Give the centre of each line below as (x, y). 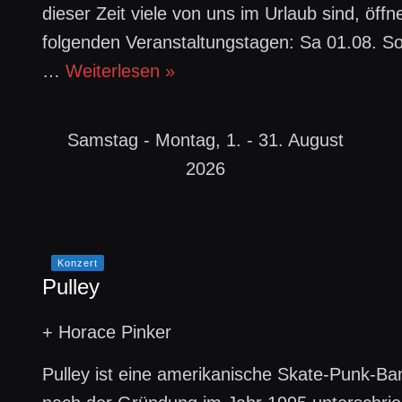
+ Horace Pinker (107, 332)
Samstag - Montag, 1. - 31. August (205, 140)
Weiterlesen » (121, 71)
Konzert (78, 263)
